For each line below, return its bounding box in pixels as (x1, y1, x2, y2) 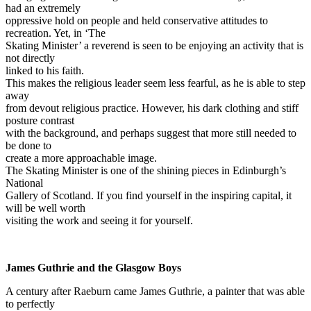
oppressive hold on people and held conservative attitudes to (6, 15, 268, 26)
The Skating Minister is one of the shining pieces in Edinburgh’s (6, 165, 286, 176)
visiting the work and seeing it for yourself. (6, 215, 196, 226)
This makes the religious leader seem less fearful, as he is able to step (6, 77, 305, 89)
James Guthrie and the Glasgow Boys (6, 262, 181, 274)
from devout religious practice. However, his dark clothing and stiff (6, 102, 299, 114)
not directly (6, 52, 55, 64)
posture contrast (6, 115, 74, 126)
